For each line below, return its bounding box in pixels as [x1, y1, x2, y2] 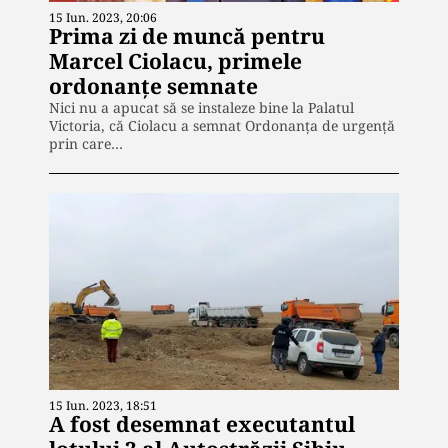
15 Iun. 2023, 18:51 [49, 396, 157, 414]
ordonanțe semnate [49, 71, 258, 100]
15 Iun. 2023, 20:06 [49, 8, 157, 26]
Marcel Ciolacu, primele [49, 46, 302, 75]
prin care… [49, 133, 123, 153]
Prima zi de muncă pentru [49, 21, 325, 50]
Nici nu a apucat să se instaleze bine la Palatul [49, 97, 354, 117]
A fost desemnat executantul [49, 409, 355, 438]
